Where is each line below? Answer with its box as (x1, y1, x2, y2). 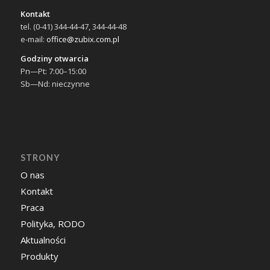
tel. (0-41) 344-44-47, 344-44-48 (20, 21, 127, 33)
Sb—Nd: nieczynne (20, 78, 90, 90)
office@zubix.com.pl (46, 34, 119, 45)
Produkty (20, 250, 58, 262)
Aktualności (20, 233, 66, 246)
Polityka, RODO (20, 217, 85, 230)
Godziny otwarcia (20, 53, 89, 64)
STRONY (20, 152, 60, 163)
